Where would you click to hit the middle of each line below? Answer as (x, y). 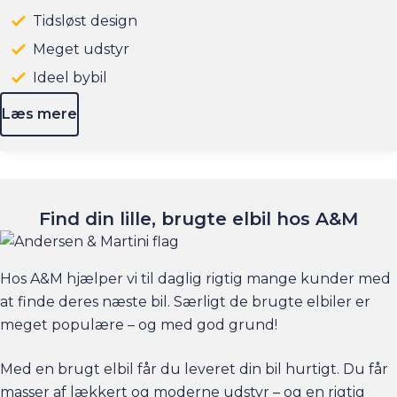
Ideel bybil (70, 78)
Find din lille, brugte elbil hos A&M (198, 219)
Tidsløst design (86, 21)
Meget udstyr (82, 50)
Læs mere (44, 114)
